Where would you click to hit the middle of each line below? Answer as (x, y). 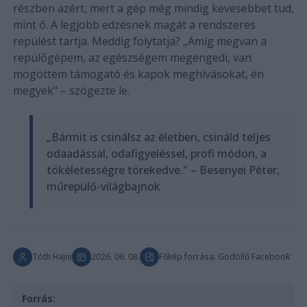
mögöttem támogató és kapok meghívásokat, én (138, 74)
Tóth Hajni (52, 256)
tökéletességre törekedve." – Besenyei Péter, (163, 170)
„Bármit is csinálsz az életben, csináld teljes (158, 137)
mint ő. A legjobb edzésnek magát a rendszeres (134, 24)
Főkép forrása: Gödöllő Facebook (224, 256)
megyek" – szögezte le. (71, 90)
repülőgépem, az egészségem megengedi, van (132, 57)
